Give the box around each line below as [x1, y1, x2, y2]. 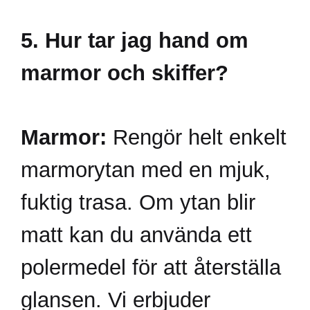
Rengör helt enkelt [107, 125, 286, 149]
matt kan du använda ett [21, 223, 252, 247]
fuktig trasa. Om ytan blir [21, 190, 255, 215]
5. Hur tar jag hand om [21, 28, 248, 53]
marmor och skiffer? [21, 61, 228, 85]
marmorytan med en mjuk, [21, 158, 271, 182]
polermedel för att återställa [21, 255, 281, 280]
